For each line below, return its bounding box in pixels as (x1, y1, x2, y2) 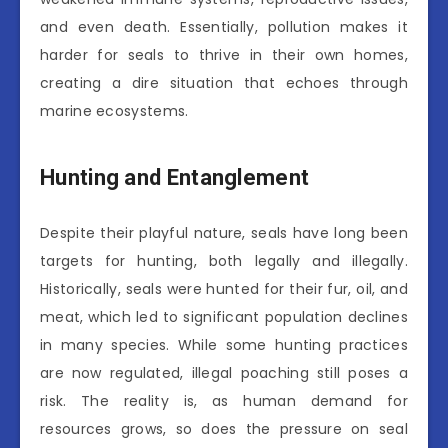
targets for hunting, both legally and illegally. (40, 250, 408, 271)
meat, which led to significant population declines (40, 306, 408, 327)
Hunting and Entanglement (40, 165, 310, 191)
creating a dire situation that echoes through (40, 72, 408, 93)
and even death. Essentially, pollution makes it (40, 16, 408, 37)
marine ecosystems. (40, 100, 189, 121)
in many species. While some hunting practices (40, 334, 408, 355)
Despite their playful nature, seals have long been (40, 222, 408, 243)
